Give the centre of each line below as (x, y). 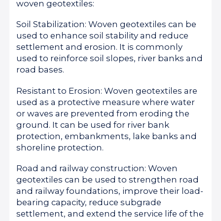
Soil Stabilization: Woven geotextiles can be (107, 24)
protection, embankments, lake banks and (107, 136)
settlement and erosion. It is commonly (100, 47)
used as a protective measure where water (106, 102)
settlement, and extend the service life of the (110, 213)
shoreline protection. (60, 147)
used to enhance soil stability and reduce (103, 36)
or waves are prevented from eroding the (103, 113)
